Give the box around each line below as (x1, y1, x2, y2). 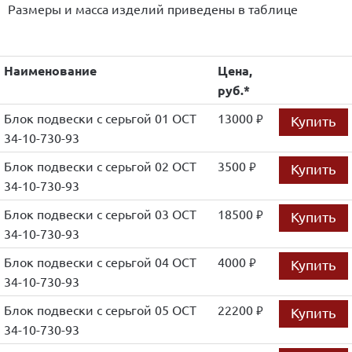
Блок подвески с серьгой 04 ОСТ (4, 254, 196, 269)
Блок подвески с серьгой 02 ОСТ (4, 158, 196, 174)
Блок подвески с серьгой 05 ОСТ (4, 302, 196, 317)
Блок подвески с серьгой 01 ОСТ (4, 110, 196, 126)
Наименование (4, 62, 97, 79)
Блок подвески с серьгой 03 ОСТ (4, 206, 196, 222)
